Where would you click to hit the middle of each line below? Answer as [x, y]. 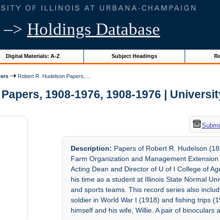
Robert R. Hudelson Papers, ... [54, 76]
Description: [92, 149]
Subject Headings [134, 56]
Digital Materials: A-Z [33, 56]
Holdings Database [94, 29]
